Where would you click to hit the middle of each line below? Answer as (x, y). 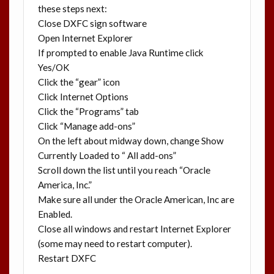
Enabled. (55, 214)
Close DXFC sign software (92, 23)
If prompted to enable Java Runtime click (120, 52)
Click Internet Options (83, 96)
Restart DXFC (67, 258)
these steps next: (72, 8)
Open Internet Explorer (85, 38)
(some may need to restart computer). (115, 243)
